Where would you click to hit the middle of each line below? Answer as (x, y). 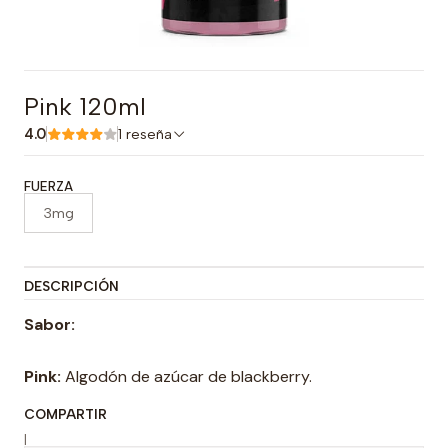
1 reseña (149, 134)
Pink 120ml (85, 106)
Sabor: (49, 324)
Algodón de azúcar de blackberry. (186, 376)
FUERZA (48, 186)
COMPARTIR (65, 414)
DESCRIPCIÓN (71, 286)
